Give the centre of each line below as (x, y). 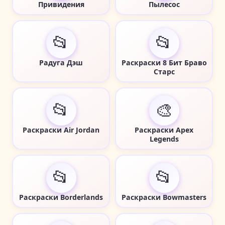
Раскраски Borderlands (61, 197)
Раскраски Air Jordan (61, 130)
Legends (164, 139)
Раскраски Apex (164, 130)
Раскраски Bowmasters (164, 197)
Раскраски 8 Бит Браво (164, 62)
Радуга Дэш (61, 62)
